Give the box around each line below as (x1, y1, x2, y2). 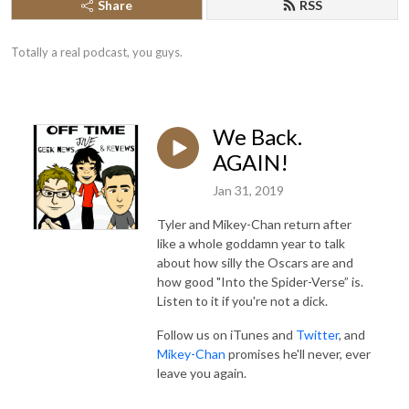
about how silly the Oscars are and (157, 254, 353, 270)
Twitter (296, 326, 339, 342)
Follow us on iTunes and (157, 326, 296, 342)
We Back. (213, 123, 302, 150)
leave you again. (157, 364, 249, 381)
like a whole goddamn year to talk (157, 235, 345, 251)
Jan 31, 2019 (213, 182, 284, 198)
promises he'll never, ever (225, 345, 371, 362)
